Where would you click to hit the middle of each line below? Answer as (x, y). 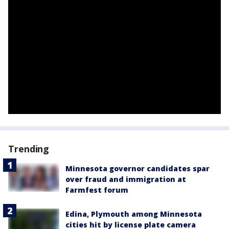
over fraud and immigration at (126, 179)
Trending (29, 149)
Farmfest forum (97, 190)
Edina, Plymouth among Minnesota (134, 214)
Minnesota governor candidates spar (138, 169)
